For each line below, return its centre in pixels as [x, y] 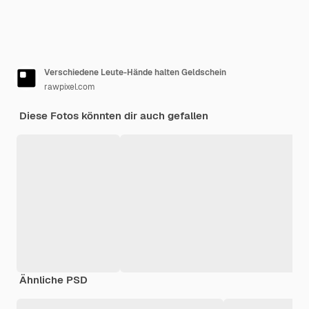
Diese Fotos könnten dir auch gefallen [114, 116]
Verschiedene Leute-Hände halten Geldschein [135, 73]
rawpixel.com [70, 87]
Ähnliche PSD [53, 280]
